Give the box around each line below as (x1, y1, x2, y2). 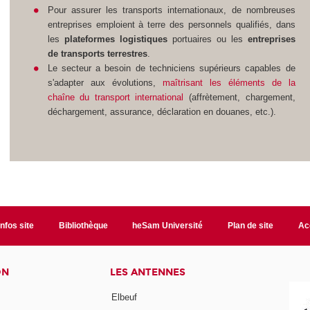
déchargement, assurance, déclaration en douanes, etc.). (47, 107, 276, 118)
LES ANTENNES (110, 266, 186, 279)
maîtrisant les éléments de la (162, 77, 295, 89)
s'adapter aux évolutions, (47, 77, 163, 89)
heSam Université (132, 221, 203, 231)
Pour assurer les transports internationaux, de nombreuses (47, 5, 295, 16)
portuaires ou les (167, 34, 248, 45)
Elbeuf (111, 291, 138, 302)
